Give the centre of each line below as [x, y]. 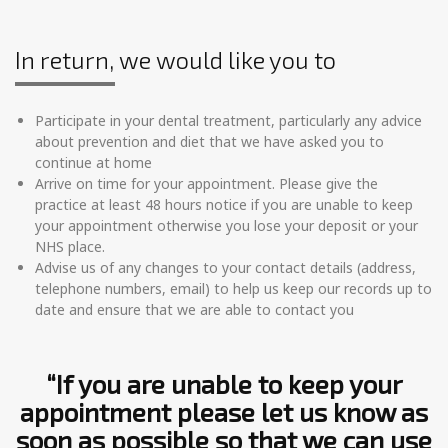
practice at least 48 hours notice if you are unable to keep [224, 204]
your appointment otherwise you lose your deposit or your [226, 225]
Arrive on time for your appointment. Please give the [206, 183]
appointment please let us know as [224, 411]
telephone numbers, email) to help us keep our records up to [233, 288]
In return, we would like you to [175, 59]
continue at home [93, 162]
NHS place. [70, 246]
